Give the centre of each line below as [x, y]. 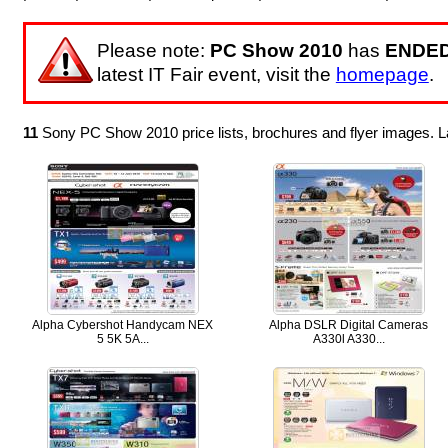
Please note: [153, 50]
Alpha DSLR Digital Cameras [349, 324]
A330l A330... [348, 338]
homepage [382, 74]
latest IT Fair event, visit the [216, 74]
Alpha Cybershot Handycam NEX [123, 324]
